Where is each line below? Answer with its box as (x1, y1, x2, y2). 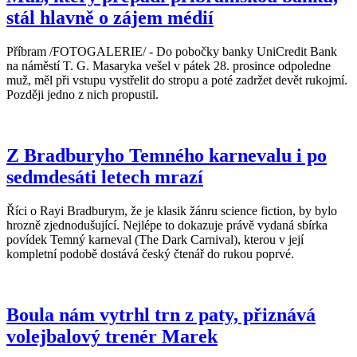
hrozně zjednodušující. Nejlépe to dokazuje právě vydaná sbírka (6, 218, 328, 232)
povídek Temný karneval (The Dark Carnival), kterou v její (6, 232, 304, 246)
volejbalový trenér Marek (6, 325, 218, 347)
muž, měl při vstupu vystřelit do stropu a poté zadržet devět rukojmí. (6, 73, 347, 87)
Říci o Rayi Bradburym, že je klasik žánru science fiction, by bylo (6, 203, 337, 218)
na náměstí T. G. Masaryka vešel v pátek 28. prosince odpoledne (6, 58, 331, 73)
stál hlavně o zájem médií (6, 6, 214, 28)
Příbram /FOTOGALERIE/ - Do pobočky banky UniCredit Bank (6, 44, 337, 58)
